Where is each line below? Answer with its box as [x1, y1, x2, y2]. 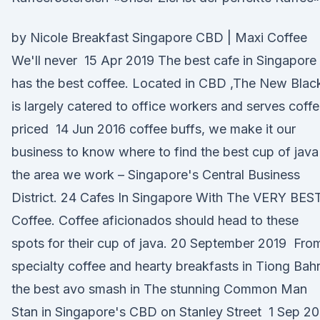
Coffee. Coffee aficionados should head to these [11, 213, 299, 228]
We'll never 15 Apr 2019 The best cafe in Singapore [11, 53, 316, 68]
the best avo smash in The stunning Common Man [11, 281, 307, 296]
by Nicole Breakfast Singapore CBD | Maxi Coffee [11, 30, 307, 45]
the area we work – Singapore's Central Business [11, 167, 300, 182]
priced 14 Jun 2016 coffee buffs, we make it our [11, 121, 296, 136]
